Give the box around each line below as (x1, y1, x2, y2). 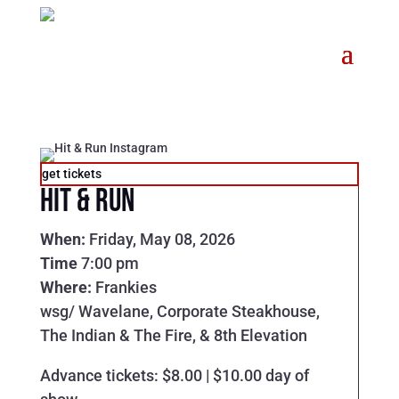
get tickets (41, 167, 102, 181)
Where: (39, 278, 95, 297)
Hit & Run (39, 183, 134, 221)
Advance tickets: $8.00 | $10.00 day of (39, 366, 309, 385)
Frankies (94, 278, 157, 297)
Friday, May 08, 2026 (88, 230, 235, 248)
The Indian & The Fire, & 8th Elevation (39, 326, 307, 345)
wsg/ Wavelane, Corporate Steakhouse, (39, 302, 320, 321)
